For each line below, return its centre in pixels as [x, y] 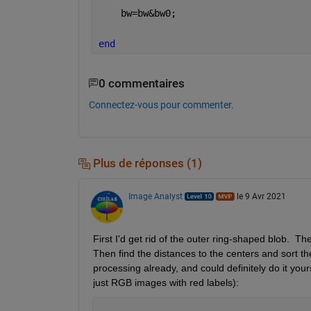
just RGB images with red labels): [166, 282]
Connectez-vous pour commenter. [161, 105]
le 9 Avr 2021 [261, 196]
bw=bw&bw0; [137, 13]
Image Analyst [155, 196]
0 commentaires [141, 83]
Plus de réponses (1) [146, 164]
